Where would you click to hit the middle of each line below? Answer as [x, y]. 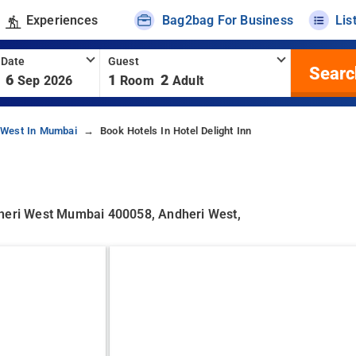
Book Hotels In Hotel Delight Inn [176, 131]
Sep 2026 [45, 81]
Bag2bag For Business [228, 20]
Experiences [62, 20]
